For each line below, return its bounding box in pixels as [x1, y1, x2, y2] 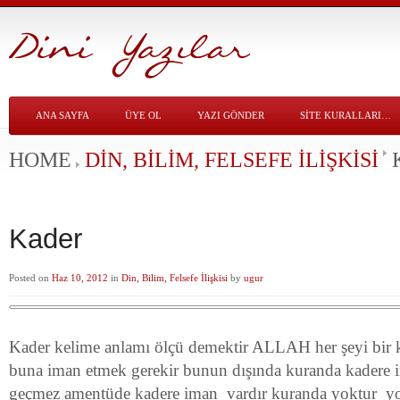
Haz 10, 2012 [52, 272, 108, 283]
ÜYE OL [125, 110, 162, 121]
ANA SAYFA [36, 110, 89, 121]
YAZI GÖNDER [197, 110, 264, 121]
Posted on [9, 272, 52, 283]
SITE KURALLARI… [300, 110, 391, 121]
